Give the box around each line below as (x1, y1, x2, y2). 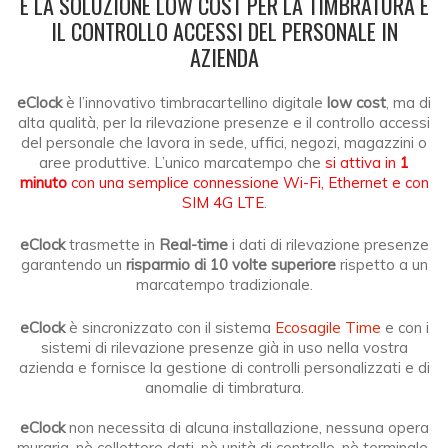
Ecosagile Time (274, 317, 381, 337)
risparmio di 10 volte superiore (125, 255, 336, 275)
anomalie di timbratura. (144, 377, 304, 397)
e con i (380, 317, 429, 337)
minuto (19, 172, 71, 192)
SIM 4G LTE (181, 192, 264, 212)
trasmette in (64, 235, 159, 255)
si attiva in (325, 152, 400, 172)
